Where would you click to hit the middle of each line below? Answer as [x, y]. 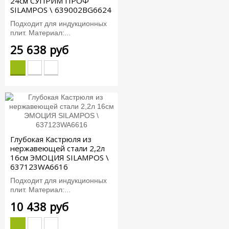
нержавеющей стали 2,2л [58, 148]
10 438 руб [39, 206]
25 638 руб [39, 49]
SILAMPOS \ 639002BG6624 [61, 10]
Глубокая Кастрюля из [51, 139]
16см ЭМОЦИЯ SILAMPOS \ [60, 158]
